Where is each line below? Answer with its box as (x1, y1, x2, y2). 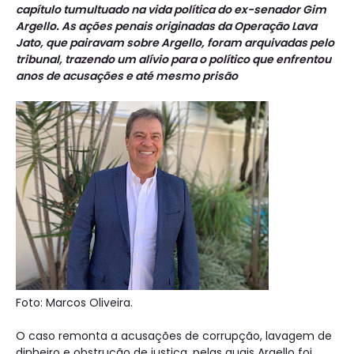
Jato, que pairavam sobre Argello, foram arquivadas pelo (16, 35, 334, 51)
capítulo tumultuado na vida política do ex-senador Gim (16, 2, 326, 17)
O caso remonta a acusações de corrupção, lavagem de (16, 328, 332, 344)
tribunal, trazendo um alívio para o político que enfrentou (16, 51, 331, 67)
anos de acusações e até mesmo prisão (16, 68, 238, 84)
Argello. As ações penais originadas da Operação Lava (16, 18, 317, 34)
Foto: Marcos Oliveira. (16, 295, 133, 311)
